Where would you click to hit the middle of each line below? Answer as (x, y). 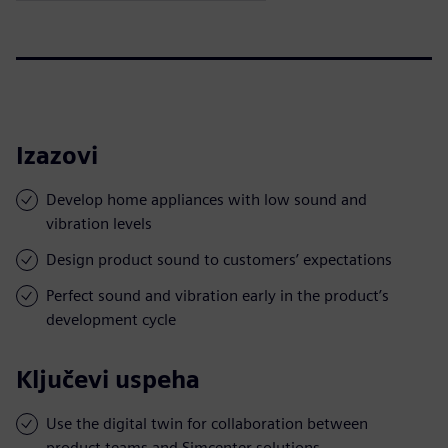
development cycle (111, 319)
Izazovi (57, 155)
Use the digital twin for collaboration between (207, 423)
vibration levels (99, 223)
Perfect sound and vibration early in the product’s (217, 295)
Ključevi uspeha (108, 379)
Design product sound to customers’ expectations (219, 259)
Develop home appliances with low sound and (206, 199)
